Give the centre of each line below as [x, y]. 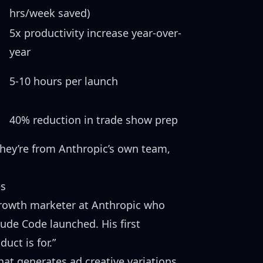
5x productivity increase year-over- [95, 33]
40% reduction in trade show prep [94, 120]
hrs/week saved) [50, 13]
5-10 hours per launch [64, 81]
